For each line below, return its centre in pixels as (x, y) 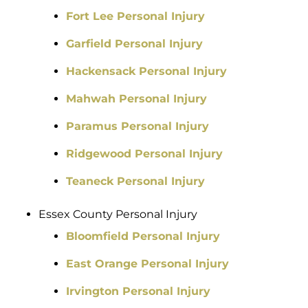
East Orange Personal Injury (147, 264)
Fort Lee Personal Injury (135, 16)
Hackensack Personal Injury (146, 71)
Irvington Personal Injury (138, 291)
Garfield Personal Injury (134, 44)
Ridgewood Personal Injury (144, 154)
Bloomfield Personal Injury (143, 236)
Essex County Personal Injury (118, 214)
